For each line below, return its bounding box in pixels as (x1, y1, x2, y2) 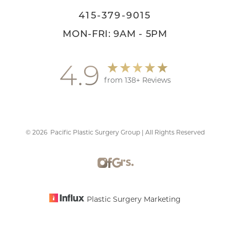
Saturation (30, 158, 66, 167)
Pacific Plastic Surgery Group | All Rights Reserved (47, 127, 205, 136)
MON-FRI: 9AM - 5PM (63, 27, 167, 40)
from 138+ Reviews (104, 75, 171, 85)
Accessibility (109, 156, 149, 165)
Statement (111, 164, 147, 172)
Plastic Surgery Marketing (87, 194, 181, 204)
